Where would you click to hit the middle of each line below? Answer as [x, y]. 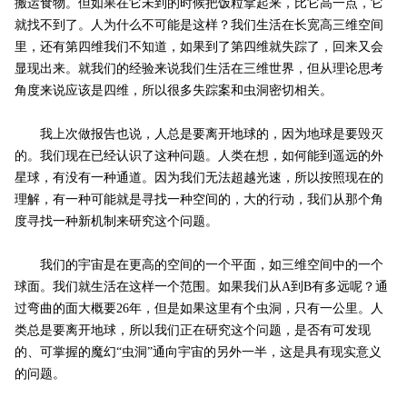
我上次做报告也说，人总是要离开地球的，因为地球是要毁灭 [199, 134]
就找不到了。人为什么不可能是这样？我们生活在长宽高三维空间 [199, 25]
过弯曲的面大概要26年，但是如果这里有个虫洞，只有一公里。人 [199, 309]
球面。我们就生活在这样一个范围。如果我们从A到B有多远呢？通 [201, 287]
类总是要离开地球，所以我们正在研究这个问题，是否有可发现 [192, 331]
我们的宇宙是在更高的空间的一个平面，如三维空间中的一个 [199, 265]
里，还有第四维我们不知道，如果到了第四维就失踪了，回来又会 [199, 47]
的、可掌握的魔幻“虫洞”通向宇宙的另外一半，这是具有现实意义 [198, 352]
